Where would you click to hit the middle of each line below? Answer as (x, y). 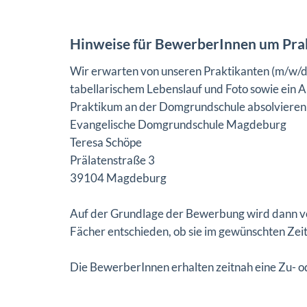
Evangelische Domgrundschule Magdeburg (178, 124)
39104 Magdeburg (118, 178)
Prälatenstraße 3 (112, 160)
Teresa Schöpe (106, 142)
